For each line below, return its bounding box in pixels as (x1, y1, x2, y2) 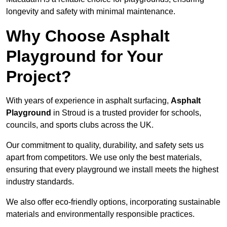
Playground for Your (6, 47, 163, 66)
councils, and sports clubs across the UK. (6, 121, 154, 130)
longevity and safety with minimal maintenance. (6, 7, 175, 16)
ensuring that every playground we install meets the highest (6, 165, 218, 174)
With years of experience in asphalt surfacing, (6, 96, 171, 105)
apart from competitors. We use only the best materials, (6, 153, 202, 162)
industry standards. (6, 177, 74, 186)
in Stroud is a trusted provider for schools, (51, 108, 201, 118)
